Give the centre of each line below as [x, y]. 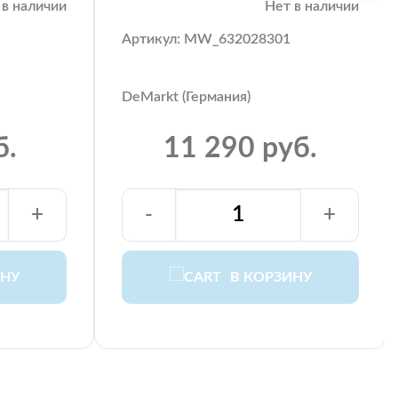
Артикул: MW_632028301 [206, 39]
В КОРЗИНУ [271, 277]
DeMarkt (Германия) [186, 96]
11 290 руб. [240, 148]
